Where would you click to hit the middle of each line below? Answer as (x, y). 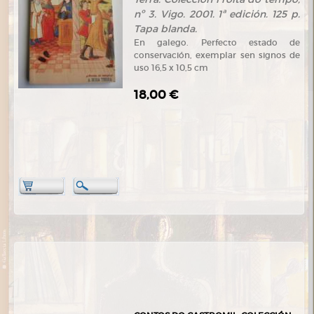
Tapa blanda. (165, 29)
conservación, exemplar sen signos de (217, 55)
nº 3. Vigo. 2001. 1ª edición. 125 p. (217, 14)
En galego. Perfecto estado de (217, 42)
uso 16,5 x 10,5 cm (171, 68)
